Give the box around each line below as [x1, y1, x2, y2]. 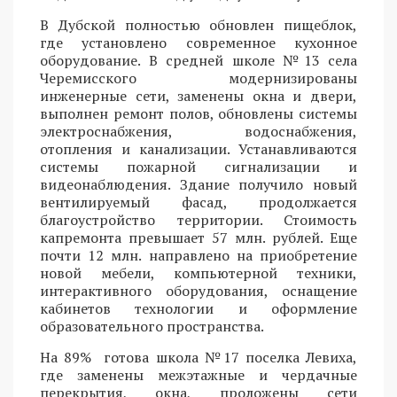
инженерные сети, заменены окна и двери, [40, 86, 357, 106]
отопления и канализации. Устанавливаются [40, 139, 357, 160]
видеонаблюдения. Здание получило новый [40, 175, 357, 195]
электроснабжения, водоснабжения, [40, 121, 357, 142]
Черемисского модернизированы [40, 68, 357, 89]
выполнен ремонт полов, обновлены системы [40, 104, 357, 124]
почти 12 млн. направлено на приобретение [40, 245, 357, 266]
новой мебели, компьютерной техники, [40, 263, 357, 284]
